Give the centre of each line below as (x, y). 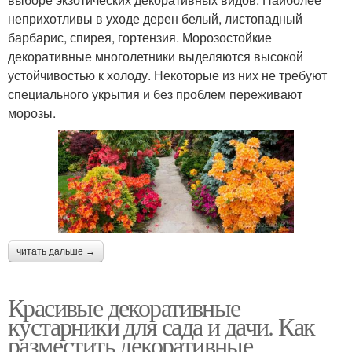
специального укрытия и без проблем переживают (155, 93)
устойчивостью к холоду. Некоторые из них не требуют (167, 75)
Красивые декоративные (124, 306)
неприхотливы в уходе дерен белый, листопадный (155, 18)
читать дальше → (56, 251)
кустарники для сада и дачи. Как (161, 325)
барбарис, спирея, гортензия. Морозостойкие (140, 37)
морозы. (32, 112)
